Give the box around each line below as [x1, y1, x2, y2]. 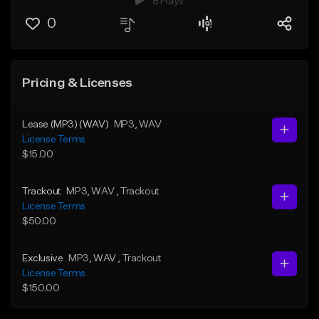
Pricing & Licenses [22, 76, 132, 90]
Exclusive [22, 253, 63, 263]
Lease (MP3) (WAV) [22, 119, 109, 130]
